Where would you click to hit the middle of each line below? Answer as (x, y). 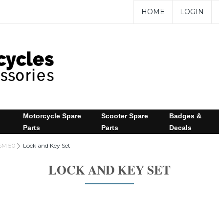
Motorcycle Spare (52, 116)
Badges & (186, 116)
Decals (181, 127)
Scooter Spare (125, 116)
